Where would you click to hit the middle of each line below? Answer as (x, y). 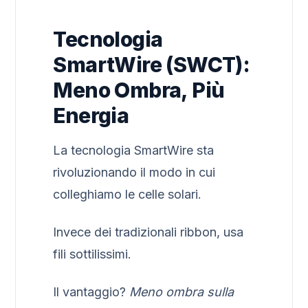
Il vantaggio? (91, 292)
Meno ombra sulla (182, 292)
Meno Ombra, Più (139, 90)
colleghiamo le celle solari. (128, 194)
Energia (91, 115)
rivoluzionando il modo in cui (134, 172)
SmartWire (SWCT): (152, 64)
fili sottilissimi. (92, 254)
